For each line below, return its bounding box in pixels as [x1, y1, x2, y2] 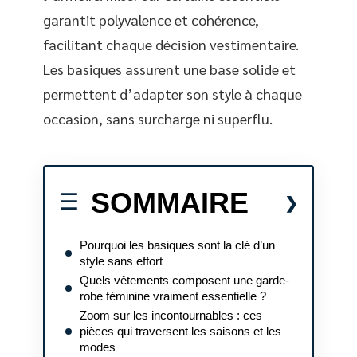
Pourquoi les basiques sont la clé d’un [80, 237, 275, 252]
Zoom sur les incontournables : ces [80, 308, 262, 322]
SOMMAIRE [91, 186, 249, 219]
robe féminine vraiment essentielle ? [80, 288, 266, 303]
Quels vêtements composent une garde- [80, 273, 289, 287]
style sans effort [80, 253, 163, 268]
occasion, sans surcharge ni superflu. [43, 109, 273, 127]
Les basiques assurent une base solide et [43, 60, 296, 78]
